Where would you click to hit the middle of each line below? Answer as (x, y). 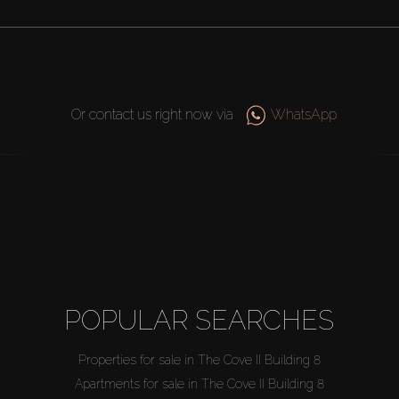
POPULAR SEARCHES (199, 321)
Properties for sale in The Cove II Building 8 (199, 360)
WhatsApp (304, 115)
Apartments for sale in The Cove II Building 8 (199, 384)
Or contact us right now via (152, 115)
